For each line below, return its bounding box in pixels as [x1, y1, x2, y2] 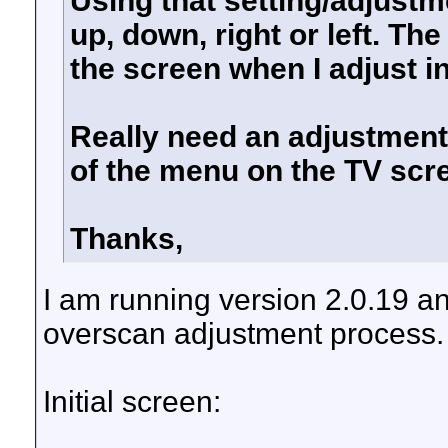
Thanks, [70, 222, 183, 255]
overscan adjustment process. [43, 317, 444, 350]
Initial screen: [43, 385, 221, 418]
